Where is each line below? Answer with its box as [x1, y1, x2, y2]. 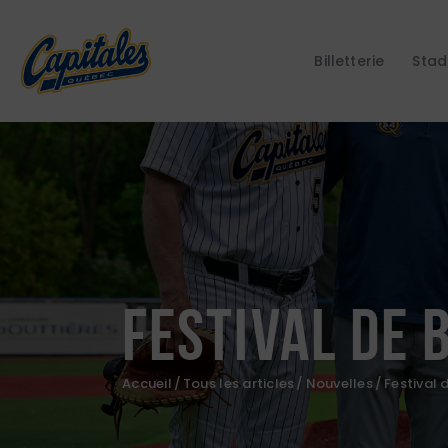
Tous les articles [182, 374, 295, 393]
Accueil [122, 374, 172, 393]
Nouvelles [305, 374, 373, 393]
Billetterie [314, 50, 385, 71]
